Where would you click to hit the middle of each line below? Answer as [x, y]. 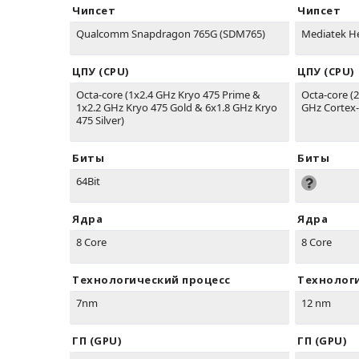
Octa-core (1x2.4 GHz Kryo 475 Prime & [168, 95]
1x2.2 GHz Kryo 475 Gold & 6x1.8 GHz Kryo [177, 108]
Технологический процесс [151, 280]
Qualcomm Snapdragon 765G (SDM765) [171, 34]
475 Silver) [100, 121]
